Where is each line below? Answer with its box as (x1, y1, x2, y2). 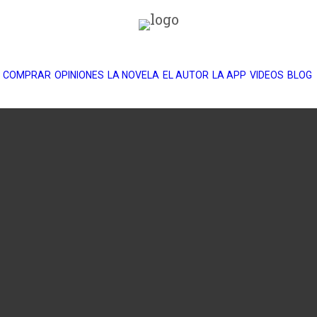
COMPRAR (2, 69, 51, 81)
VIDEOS (249, 69, 284, 81)
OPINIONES (54, 69, 104, 81)
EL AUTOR (162, 69, 209, 81)
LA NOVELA (107, 69, 159, 81)
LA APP (212, 69, 246, 81)
